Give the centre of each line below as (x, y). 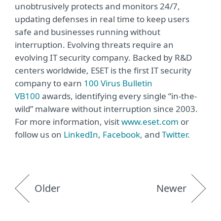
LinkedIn (81, 134)
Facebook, (124, 134)
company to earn (49, 83)
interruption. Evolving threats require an (94, 45)
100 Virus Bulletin (118, 83)
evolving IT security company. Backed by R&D (103, 57)
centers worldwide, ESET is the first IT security (103, 70)
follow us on (39, 134)
